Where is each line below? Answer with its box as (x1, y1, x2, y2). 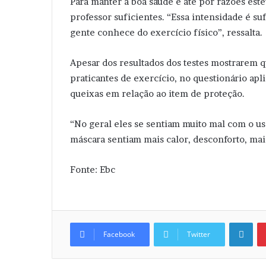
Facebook (103, 229, 135, 239)
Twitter (187, 229, 210, 239)
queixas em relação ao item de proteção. (70, 87, 245, 99)
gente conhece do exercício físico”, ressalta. (70, 26, 262, 38)
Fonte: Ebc (70, 163, 115, 175)
